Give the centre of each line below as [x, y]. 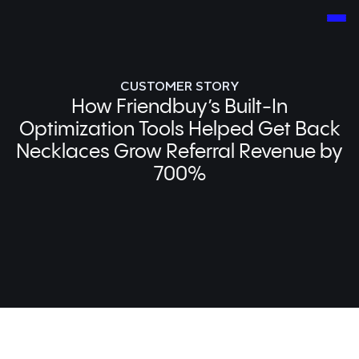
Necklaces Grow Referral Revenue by [179, 153]
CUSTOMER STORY [179, 86]
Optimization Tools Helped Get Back [179, 131]
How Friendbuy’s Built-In [179, 108]
